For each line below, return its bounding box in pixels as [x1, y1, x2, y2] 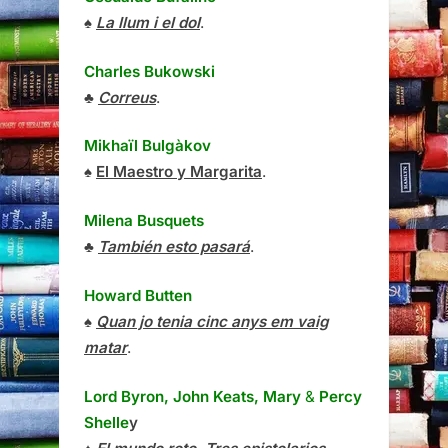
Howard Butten [84, 285, 192, 305]
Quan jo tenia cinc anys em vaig [96, 311, 328, 331]
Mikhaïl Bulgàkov [84, 136, 211, 156]
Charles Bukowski [84, 61, 215, 81]
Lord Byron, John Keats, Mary [84, 386, 301, 406]
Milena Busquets [84, 211, 204, 231]
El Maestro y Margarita [96, 162, 262, 182]
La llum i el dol [96, 12, 200, 32]
